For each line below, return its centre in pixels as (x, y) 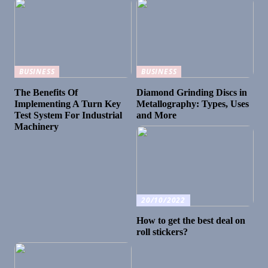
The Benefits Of (46, 92)
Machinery (37, 126)
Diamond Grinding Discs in (192, 92)
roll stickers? (162, 232)
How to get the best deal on (191, 221)
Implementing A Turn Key (68, 103)
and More (157, 115)
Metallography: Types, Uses (193, 103)
